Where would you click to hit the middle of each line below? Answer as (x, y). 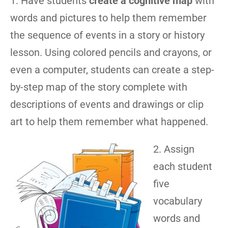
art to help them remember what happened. (109, 122)
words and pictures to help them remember (108, 18)
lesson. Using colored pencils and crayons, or (111, 52)
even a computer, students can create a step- (112, 70)
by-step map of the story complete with (99, 87)
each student (183, 166)
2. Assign (174, 149)
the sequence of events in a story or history (107, 35)
